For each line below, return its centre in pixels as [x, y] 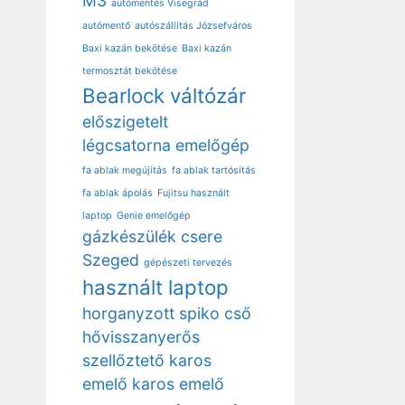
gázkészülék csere [152, 236]
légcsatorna [127, 145]
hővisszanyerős [141, 336]
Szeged [111, 259]
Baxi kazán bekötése [130, 48]
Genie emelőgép [154, 215]
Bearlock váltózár [164, 95]
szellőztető [123, 360]
